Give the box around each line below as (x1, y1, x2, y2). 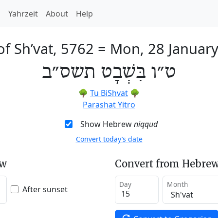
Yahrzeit (8, 8, 38, 19)
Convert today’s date (75, 134, 143, 144)
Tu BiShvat (90, 88, 128, 98)
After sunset (22, 183, 68, 195)
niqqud (133, 119, 158, 129)
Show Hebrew (80, 119, 134, 129)
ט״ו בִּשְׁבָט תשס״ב (42, 61, 176, 84)
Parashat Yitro (83, 99, 135, 110)
